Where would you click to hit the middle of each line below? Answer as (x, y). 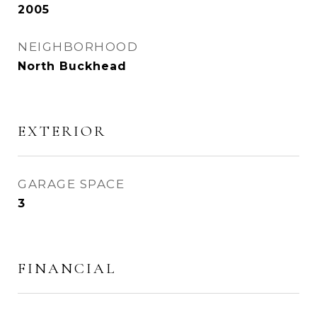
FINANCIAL (67, 269)
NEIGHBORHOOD (78, 47)
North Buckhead (72, 66)
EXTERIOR (62, 131)
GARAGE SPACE (71, 184)
